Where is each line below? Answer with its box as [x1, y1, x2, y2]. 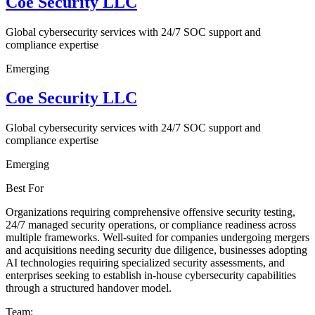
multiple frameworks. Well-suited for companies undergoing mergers [6, 231, 309, 244]
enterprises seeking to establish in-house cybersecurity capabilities [6, 269, 296, 282]
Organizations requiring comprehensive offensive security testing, [6, 206, 295, 219]
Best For [6, 182, 44, 195]
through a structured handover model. [6, 282, 172, 295]
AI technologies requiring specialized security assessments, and [6, 257, 285, 269]
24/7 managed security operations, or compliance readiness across [6, 219, 296, 231]
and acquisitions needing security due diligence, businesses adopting [6, 244, 307, 257]
